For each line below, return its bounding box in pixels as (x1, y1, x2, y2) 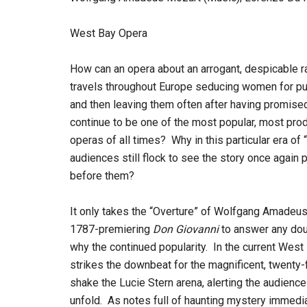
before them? (70, 169, 134, 182)
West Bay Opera (70, 27, 147, 40)
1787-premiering (70, 223, 153, 236)
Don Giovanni (153, 223, 219, 236)
